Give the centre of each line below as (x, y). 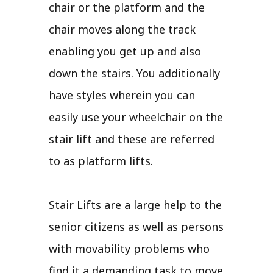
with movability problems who (129, 248)
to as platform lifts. (101, 161)
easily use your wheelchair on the (136, 117)
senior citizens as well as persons (136, 226)
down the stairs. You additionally (134, 73)
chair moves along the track (122, 29)
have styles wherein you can (122, 95)
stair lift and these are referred (132, 139)
